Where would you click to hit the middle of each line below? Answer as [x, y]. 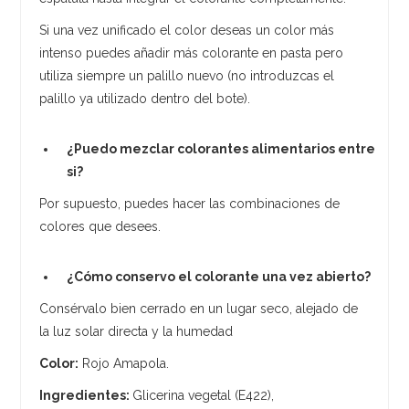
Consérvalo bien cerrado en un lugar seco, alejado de [199, 308]
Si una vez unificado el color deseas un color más [187, 30]
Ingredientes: [86, 395]
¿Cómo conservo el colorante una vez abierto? [219, 276]
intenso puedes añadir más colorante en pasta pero [192, 52]
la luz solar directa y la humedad [136, 331]
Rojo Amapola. [124, 363]
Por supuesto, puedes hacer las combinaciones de [190, 203]
